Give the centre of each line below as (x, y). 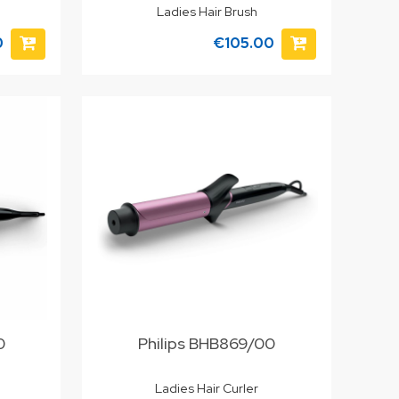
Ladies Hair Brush (207, 11)
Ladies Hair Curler (207, 389)
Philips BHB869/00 (207, 343)
